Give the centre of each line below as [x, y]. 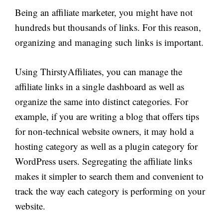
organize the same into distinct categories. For [102, 101]
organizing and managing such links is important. [109, 42]
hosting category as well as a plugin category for [106, 146]
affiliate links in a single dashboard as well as [100, 86]
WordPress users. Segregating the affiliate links [104, 161]
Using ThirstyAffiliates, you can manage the [99, 71]
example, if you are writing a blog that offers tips [107, 116]
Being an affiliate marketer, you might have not [104, 12]
